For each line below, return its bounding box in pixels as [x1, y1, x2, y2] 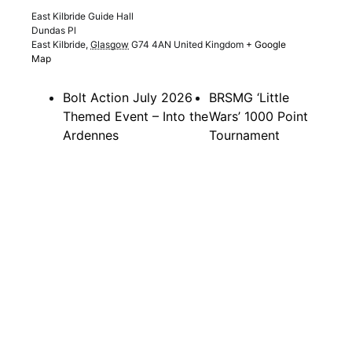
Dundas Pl [31, 24, 76, 37]
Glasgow [90, 38, 129, 51]
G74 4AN [131, 38, 171, 51]
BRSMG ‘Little [209, 90, 290, 106]
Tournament [209, 127, 280, 144]
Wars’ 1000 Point [209, 108, 309, 125]
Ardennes [63, 127, 119, 144]
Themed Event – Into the [63, 108, 208, 125]
